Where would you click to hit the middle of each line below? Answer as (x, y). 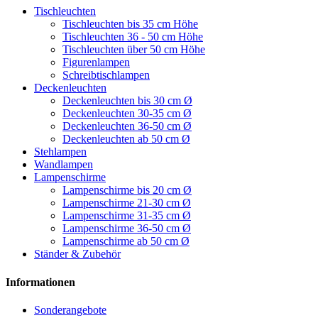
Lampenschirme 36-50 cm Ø (127, 229)
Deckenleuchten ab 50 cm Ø (126, 139)
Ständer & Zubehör (77, 254)
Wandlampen (64, 165)
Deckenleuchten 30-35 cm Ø (127, 114)
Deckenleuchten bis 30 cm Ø (127, 101)
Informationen (40, 282)
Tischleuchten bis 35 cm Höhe (130, 24)
